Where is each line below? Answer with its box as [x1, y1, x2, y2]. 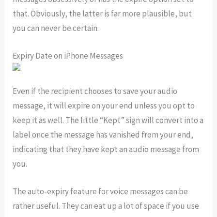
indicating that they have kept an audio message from [13, 144, 200, 155]
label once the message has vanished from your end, [13, 129, 194, 140]
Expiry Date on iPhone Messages [13, 50, 124, 61]
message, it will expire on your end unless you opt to [13, 100, 195, 111]
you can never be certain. [13, 22, 99, 33]
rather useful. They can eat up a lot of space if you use [13, 201, 200, 212]
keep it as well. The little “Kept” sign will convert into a [13, 115, 204, 126]
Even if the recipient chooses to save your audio [13, 86, 178, 97]
